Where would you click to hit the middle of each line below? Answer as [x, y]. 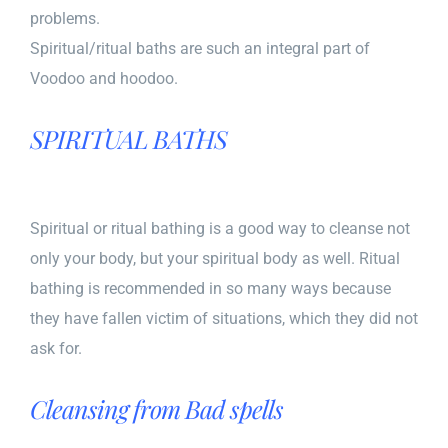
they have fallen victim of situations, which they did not [224, 318]
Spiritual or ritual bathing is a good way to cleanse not [220, 228]
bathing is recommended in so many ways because [210, 288]
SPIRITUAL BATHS [128, 138]
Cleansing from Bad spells [156, 408]
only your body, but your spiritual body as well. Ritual [215, 258]
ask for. [56, 348]
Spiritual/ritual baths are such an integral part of [200, 48]
